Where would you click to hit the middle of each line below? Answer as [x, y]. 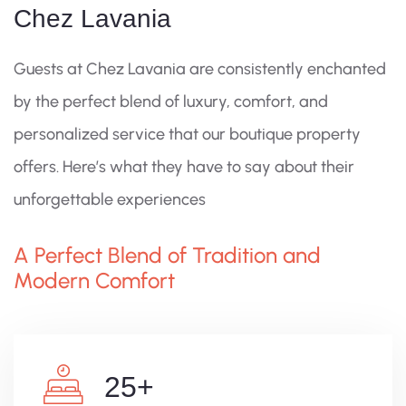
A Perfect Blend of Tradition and [167, 256]
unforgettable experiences [110, 200]
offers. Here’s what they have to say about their [184, 167]
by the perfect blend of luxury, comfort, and [171, 102]
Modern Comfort [94, 281]
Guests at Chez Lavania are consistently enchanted [200, 69]
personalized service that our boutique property [187, 135]
